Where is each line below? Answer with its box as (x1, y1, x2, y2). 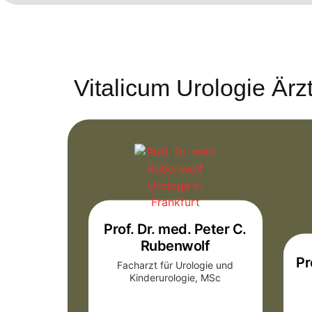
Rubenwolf (140, 237, 210, 255)
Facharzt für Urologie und (117, 259, 234, 272)
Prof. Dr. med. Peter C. (104, 221, 247, 238)
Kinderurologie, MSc (130, 272, 221, 284)
